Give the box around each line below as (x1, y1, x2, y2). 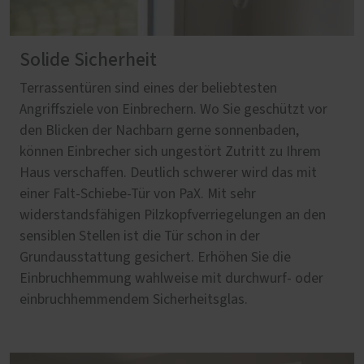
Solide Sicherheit (19, 50, 157, 70)
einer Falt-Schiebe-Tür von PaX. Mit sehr (19, 186, 256, 201)
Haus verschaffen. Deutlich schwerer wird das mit (19, 165, 317, 180)
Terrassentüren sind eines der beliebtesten (19, 80, 277, 96)
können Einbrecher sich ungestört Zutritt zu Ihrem (19, 144, 321, 159)
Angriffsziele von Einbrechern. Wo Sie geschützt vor (19, 102, 327, 117)
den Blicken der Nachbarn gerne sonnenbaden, (19, 123, 299, 138)
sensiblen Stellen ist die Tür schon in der (19, 228, 260, 244)
